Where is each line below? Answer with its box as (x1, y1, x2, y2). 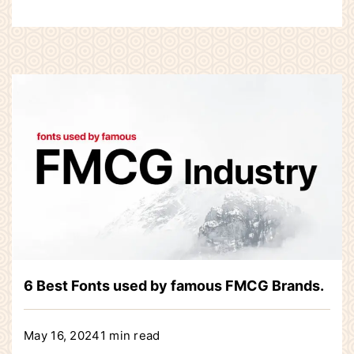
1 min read (100, 328, 160, 344)
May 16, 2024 (24, 328, 100, 344)
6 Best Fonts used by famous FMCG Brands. (24, 277, 324, 295)
